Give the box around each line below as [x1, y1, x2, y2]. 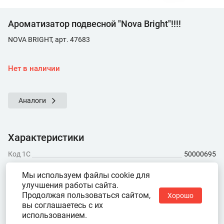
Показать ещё [8, 163, 55, 171]
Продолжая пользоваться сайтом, [22, 190, 150, 200]
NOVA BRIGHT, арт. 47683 [8, 35, 90, 43]
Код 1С [8, 150, 30, 158]
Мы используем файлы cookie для [22, 170, 150, 180]
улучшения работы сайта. [22, 180, 118, 190]
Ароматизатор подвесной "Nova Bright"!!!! [8, 18, 181, 29]
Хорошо [167, 191, 193, 199]
